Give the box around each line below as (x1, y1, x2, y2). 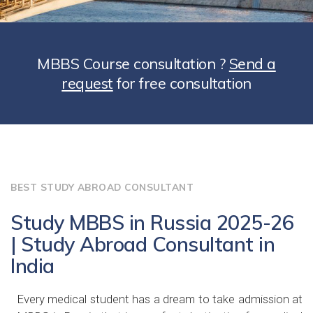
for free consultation (112, 73, 252, 92)
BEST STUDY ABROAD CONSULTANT (10, 181, 194, 193)
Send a (228, 54, 276, 73)
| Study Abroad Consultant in (10, 231, 275, 256)
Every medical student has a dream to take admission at (17, 292, 303, 306)
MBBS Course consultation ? (37, 54, 229, 73)
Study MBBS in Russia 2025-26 (10, 210, 293, 235)
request (61, 73, 113, 92)
